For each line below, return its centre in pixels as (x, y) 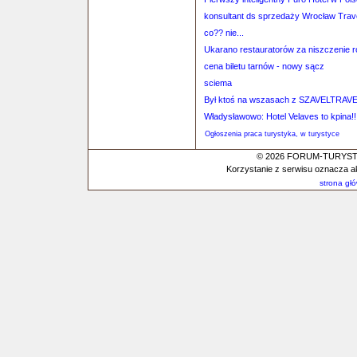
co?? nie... (224, 33)
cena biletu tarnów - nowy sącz (264, 66)
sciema (218, 83)
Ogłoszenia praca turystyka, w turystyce (272, 134)
